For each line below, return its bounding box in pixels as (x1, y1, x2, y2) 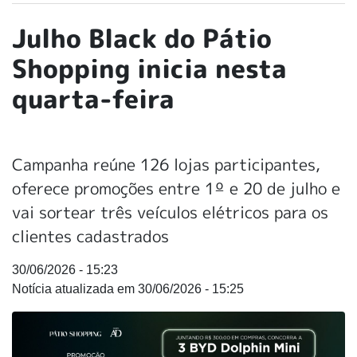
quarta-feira (12, 80, 175, 116)
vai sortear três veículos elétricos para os (12, 200, 328, 223)
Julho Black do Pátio (12, 20, 272, 56)
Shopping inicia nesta (12, 50, 287, 86)
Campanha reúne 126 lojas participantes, (12, 152, 320, 175)
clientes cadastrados (12, 224, 169, 247)
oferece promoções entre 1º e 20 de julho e (12, 176, 340, 199)
